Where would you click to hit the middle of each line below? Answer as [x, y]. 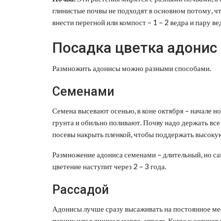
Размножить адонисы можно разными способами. [132, 68]
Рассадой [81, 189]
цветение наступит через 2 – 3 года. [109, 166]
